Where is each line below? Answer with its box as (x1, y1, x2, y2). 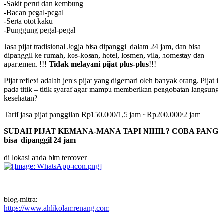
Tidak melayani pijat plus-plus (49, 59, 149, 68)
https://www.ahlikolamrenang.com (4, 203, 109, 212)
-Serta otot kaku (4, 17, 53, 25)
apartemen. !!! (4, 59, 49, 68)
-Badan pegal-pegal (4, 8, 64, 17)
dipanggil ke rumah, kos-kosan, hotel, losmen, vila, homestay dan (4, 51, 204, 59)
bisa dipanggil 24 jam (4, 135, 76, 144)
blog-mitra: (4, 195, 37, 203)
